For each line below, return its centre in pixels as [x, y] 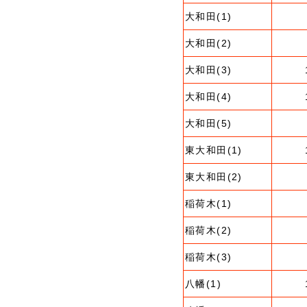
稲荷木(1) [209, 204]
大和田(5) [209, 123]
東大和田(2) [214, 177]
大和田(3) [209, 70]
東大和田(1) [214, 150]
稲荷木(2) [209, 230]
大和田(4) [209, 97]
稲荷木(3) [209, 257]
